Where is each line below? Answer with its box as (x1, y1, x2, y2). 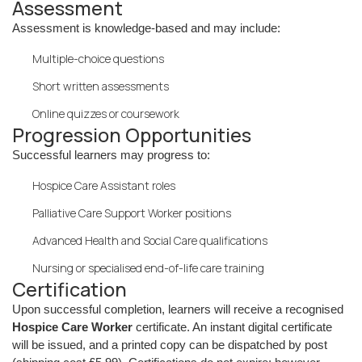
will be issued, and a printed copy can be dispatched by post (12, 338, 327, 351)
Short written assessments (32, 78, 169, 94)
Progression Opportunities (12, 122, 251, 148)
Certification (12, 276, 127, 302)
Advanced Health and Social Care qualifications (32, 233, 267, 248)
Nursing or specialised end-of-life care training (32, 260, 264, 276)
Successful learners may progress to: (12, 148, 210, 162)
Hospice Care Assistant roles (32, 178, 175, 193)
